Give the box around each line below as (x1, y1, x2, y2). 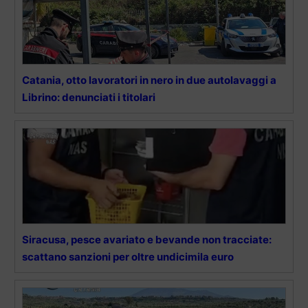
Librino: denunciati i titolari (22, 91, 155, 104)
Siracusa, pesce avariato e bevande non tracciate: (22, 233, 272, 247)
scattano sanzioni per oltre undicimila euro (22, 250, 234, 264)
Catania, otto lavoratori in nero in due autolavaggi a (22, 74, 276, 87)
